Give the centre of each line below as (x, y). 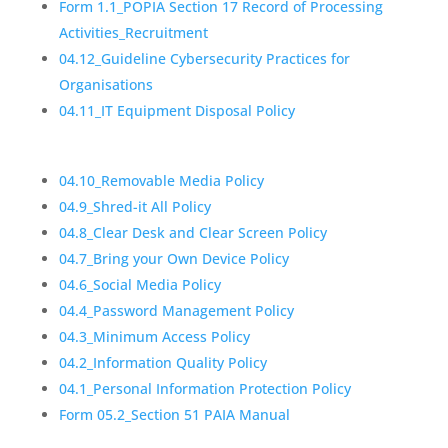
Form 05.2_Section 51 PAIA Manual (174, 414)
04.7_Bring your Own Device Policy (173, 258)
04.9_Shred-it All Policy (134, 206)
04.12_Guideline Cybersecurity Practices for (204, 58)
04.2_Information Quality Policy (162, 362)
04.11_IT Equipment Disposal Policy (176, 110)
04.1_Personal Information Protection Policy (204, 388)
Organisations (105, 84)
